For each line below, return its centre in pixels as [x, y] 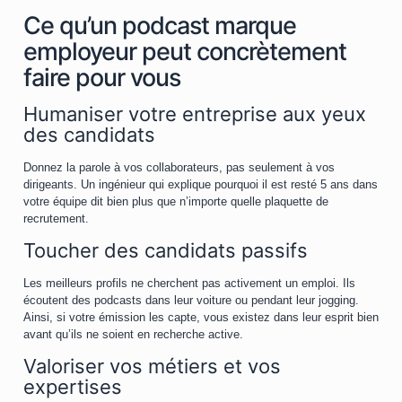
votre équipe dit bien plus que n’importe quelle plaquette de [176, 201]
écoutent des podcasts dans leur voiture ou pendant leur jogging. [191, 300]
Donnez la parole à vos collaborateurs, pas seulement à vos [179, 167]
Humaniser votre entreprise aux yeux [195, 114]
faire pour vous [102, 78]
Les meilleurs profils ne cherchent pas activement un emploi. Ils [189, 283]
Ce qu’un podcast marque [160, 26]
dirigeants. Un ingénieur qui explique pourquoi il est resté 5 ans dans [201, 184]
